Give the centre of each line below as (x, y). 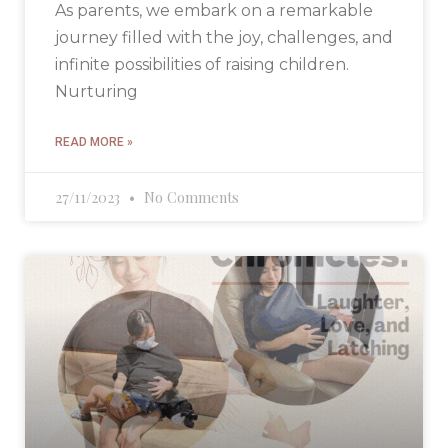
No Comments (189, 197)
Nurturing (96, 92)
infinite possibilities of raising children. (202, 65)
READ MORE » (94, 142)
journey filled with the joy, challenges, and (224, 38)
